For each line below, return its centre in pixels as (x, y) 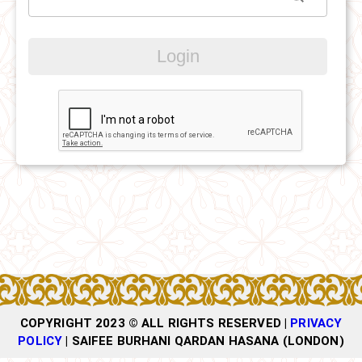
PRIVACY (316, 323)
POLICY (40, 341)
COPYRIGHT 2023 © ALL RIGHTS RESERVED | (155, 323)
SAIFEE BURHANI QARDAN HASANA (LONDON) (208, 341)
